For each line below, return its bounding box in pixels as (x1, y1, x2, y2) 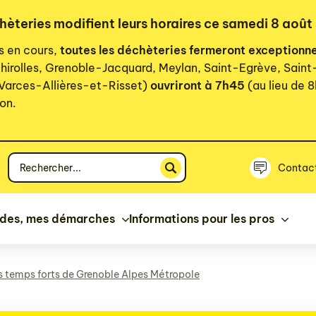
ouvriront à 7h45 (147, 78, 248, 92)
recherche (8, 171, 63, 186)
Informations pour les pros (129, 212, 274, 226)
